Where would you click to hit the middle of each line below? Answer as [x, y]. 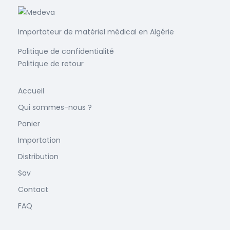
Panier [29, 123]
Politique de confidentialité [66, 51]
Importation [39, 140]
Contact [33, 189]
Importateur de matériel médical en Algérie [96, 32]
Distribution [38, 156]
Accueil [31, 91]
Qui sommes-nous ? [55, 107]
